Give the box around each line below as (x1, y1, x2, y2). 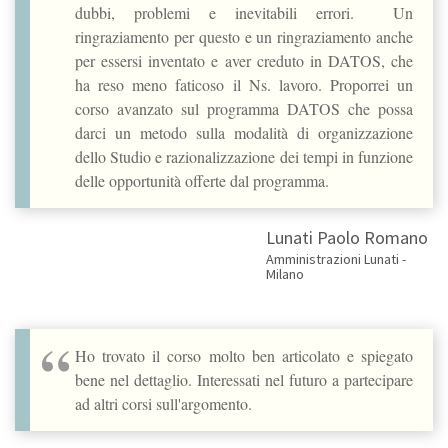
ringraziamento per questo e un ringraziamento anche (75, 25, 413, 47)
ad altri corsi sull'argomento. (75, 392, 252, 414)
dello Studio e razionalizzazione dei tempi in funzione (75, 145, 413, 167)
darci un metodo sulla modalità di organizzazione (75, 121, 413, 143)
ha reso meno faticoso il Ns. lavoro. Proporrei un (75, 73, 413, 95)
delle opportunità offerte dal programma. (75, 169, 329, 191)
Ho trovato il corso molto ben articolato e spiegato (75, 344, 413, 366)
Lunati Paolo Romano (265, 225, 428, 249)
